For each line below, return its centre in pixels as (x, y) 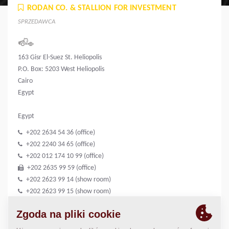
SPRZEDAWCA (37, 22)
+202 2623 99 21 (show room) (69, 215)
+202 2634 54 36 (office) (60, 133)
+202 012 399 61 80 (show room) (72, 203)
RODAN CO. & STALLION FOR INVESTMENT (102, 8)
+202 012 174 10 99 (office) (64, 156)
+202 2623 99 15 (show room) (68, 192)
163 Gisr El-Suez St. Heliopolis (60, 58)
